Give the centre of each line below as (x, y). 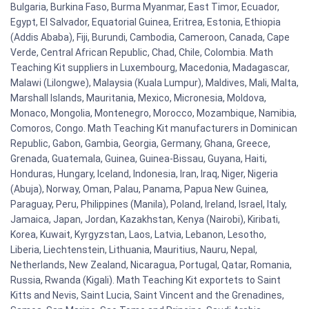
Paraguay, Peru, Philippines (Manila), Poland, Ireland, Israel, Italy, (149, 204)
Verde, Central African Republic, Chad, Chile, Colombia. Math (142, 52)
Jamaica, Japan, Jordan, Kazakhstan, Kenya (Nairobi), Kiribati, (145, 219)
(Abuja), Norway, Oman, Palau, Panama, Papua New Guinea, (139, 189)
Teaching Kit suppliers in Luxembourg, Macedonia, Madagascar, (150, 67)
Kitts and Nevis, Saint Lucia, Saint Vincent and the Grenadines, (147, 295)
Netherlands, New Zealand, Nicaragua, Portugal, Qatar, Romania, (151, 265)
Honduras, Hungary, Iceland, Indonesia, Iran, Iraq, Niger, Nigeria (144, 173)
